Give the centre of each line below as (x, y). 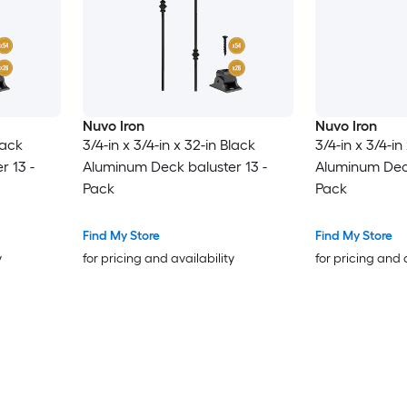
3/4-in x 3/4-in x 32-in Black (169, 145)
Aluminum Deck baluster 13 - (174, 167)
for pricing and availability (158, 259)
